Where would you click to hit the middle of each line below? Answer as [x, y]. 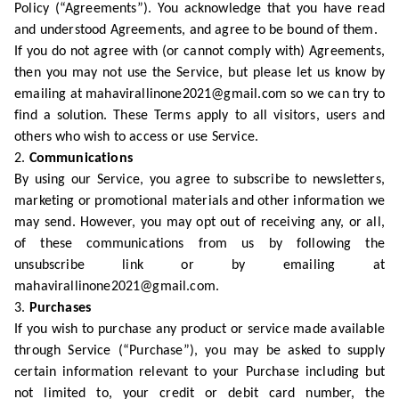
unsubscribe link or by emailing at [199, 265]
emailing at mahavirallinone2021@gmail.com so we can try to [199, 94]
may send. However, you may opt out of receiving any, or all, [199, 223]
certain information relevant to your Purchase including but [199, 372]
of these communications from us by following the [199, 244]
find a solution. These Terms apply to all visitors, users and [199, 116]
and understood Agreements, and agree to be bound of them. [196, 30]
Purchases [60, 308]
